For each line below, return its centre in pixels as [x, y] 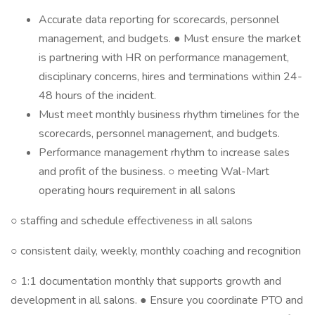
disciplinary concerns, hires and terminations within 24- [171, 77]
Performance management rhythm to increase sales [164, 153]
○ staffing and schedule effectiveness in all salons [131, 221]
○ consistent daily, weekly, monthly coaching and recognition [156, 251]
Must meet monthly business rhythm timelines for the [169, 115]
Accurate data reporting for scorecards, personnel [159, 20]
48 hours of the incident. [97, 96]
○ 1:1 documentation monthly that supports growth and [146, 281]
